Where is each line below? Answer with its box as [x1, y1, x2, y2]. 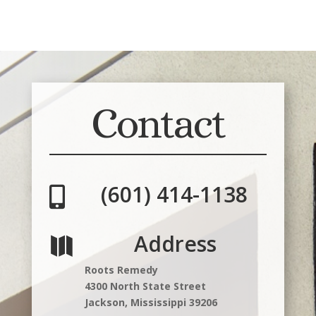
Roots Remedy [84, 262, 158, 276]
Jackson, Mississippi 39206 [84, 295, 217, 309]
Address [134, 229, 217, 258]
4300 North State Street [84, 279, 206, 293]
